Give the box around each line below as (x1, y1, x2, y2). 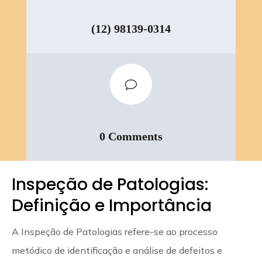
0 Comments (99, 130, 163, 143)
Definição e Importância (12, 194, 212, 217)
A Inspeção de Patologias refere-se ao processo (12, 225, 218, 237)
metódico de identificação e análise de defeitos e (12, 244, 222, 256)
